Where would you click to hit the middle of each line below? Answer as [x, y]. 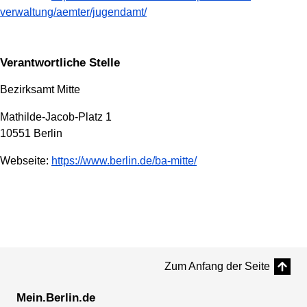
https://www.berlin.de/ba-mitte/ [124, 161]
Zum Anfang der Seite [217, 267]
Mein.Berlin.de [56, 298]
